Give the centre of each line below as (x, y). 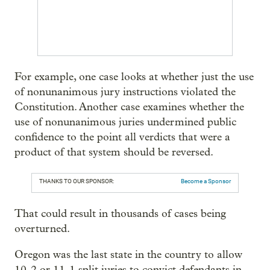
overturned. (42, 229)
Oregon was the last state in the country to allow (128, 255)
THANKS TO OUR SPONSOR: (77, 181)
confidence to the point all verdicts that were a (122, 137)
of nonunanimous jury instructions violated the (125, 92)
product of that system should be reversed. (114, 152)
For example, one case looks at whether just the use (134, 77)
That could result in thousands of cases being (120, 214)
